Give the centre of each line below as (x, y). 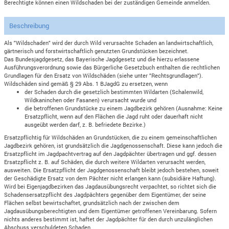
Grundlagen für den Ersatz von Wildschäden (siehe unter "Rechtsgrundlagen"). (104, 76)
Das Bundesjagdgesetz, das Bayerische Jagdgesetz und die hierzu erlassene (102, 59)
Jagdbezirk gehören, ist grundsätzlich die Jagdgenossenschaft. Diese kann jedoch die (113, 145)
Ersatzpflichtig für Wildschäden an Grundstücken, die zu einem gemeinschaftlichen (111, 137)
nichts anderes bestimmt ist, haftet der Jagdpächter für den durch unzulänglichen (109, 219)
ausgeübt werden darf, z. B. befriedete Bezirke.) (85, 125)
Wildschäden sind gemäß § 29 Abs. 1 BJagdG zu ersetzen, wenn (86, 84)
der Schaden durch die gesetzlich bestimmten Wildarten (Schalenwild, (114, 92)
